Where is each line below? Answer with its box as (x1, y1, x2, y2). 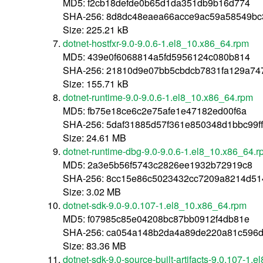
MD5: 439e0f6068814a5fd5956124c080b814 (63, 49, 251, 63)
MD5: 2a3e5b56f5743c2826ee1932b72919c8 (63, 157, 253, 171)
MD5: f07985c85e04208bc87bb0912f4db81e (63, 211, 250, 225)
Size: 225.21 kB (63, 22, 129, 36)
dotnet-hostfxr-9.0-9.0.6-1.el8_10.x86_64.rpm (63, 36, 249, 50)
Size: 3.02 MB (63, 184, 122, 198)
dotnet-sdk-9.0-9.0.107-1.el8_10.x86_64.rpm (63, 198, 247, 212)
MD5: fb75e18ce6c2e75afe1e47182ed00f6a (63, 103, 247, 117)
